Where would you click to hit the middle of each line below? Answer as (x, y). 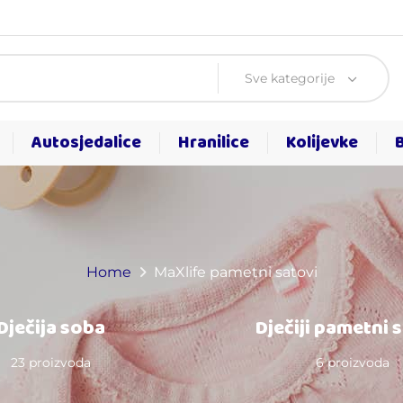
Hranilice (214, 143)
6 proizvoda (353, 363)
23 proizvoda (50, 363)
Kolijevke (322, 143)
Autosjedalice (86, 143)
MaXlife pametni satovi (235, 272)
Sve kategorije (290, 78)
